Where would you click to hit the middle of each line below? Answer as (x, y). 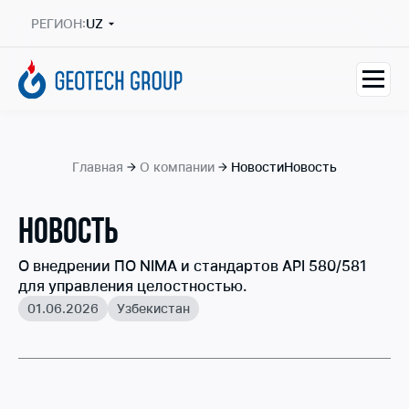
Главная (98, 167)
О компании (177, 167)
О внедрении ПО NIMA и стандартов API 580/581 (193, 266)
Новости (257, 167)
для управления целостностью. (133, 286)
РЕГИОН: (58, 23)
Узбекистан (153, 309)
